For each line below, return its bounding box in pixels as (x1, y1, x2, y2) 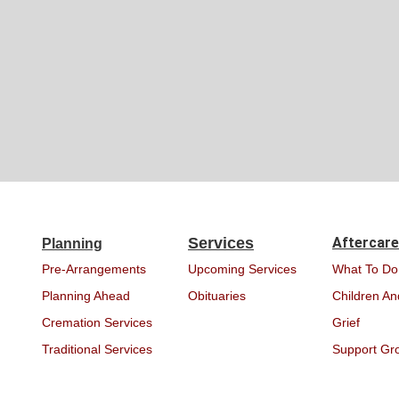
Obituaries (188, 289, 246, 303)
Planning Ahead (42, 289, 130, 303)
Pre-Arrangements (42, 262, 146, 276)
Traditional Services (42, 342, 152, 356)
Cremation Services (42, 315, 152, 330)
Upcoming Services (188, 262, 297, 276)
